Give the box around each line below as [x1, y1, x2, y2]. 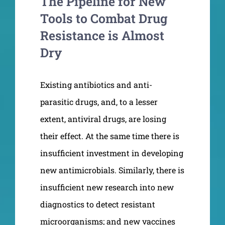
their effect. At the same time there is [40, 130, 179, 141]
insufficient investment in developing [40, 147, 183, 158]
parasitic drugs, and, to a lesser [40, 96, 158, 107]
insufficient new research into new [40, 181, 174, 192]
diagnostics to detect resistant [40, 198, 155, 209]
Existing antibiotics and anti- [40, 79, 152, 90]
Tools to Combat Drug [40, 10, 167, 27]
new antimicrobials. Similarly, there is [40, 164, 184, 175]
